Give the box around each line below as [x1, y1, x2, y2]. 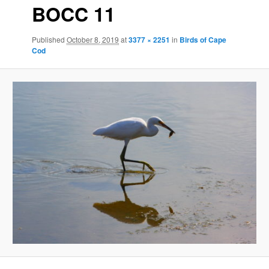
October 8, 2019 [67, 34, 119, 44]
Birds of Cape [180, 34, 227, 45]
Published [32, 34, 67, 44]
